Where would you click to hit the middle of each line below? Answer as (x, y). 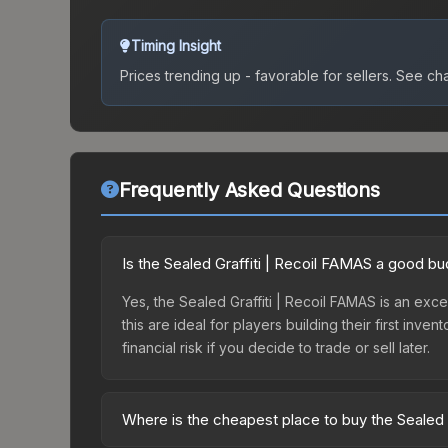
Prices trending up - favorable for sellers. (256, 76)
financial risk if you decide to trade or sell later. (276, 348)
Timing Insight (176, 46)
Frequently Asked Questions (249, 190)
